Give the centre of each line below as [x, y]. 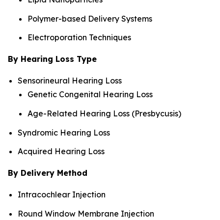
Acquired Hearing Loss [61, 151]
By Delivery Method [48, 173]
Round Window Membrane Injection [86, 213]
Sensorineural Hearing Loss [70, 81]
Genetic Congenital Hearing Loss [90, 95]
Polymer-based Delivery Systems [90, 18]
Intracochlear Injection [62, 195]
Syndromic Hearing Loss [64, 132]
